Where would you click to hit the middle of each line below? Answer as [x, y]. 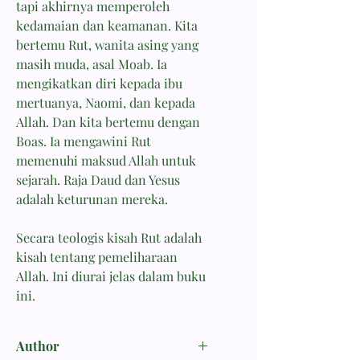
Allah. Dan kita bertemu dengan [108, 121]
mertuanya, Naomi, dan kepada [106, 102]
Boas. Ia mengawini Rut [84, 141]
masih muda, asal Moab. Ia [92, 63]
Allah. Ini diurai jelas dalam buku [111, 276]
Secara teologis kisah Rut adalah [109, 237]
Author [37, 346]
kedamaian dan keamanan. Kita [107, 25]
